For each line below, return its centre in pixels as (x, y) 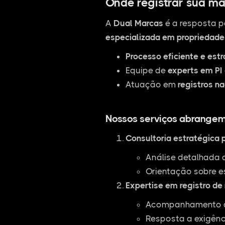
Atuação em (151, 84)
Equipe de (146, 70)
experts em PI (195, 70)
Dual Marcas (138, 23)
